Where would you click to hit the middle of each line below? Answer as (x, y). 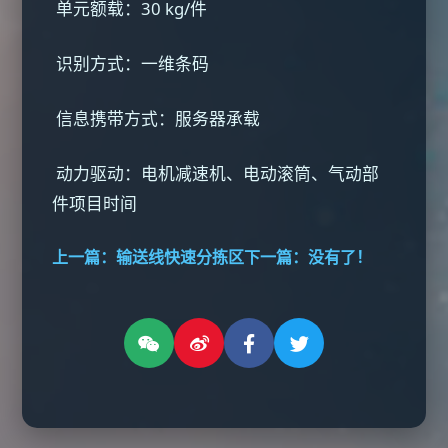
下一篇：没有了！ (308, 257)
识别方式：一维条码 (133, 63)
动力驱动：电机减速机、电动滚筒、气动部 (216, 173)
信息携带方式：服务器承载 (158, 118)
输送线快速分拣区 (180, 257)
